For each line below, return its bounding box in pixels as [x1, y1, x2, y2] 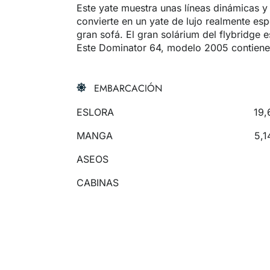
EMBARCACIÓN [94, 81, 162, 96]
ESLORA [77, 106, 114, 119]
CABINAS [77, 177, 119, 189]
